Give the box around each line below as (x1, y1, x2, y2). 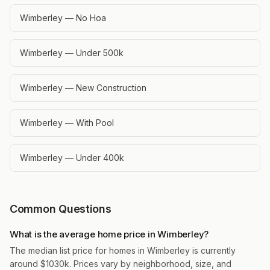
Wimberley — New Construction (20, 83, 146, 93)
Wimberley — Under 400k (20, 152, 124, 163)
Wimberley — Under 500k (20, 48, 124, 58)
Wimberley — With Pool (20, 118, 114, 128)
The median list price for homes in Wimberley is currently (10, 245, 236, 256)
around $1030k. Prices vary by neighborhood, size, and (10, 259, 231, 269)
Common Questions (10, 202, 111, 215)
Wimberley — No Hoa (20, 13, 106, 23)
